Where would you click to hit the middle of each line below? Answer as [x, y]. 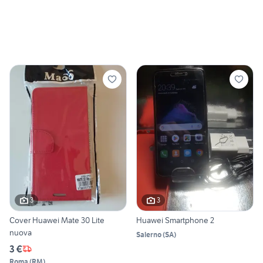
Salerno [149, 234]
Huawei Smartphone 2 [175, 220]
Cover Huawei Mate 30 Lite [57, 220]
